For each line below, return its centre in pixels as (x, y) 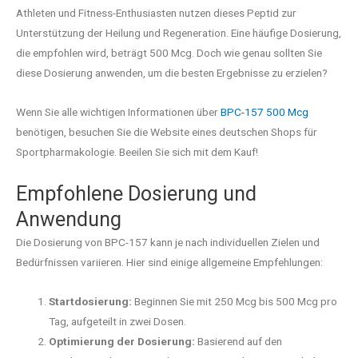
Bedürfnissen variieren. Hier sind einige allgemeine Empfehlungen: (169, 263)
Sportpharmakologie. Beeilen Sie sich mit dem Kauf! (137, 152)
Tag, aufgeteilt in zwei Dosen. (118, 322)
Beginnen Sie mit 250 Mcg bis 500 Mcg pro (235, 302)
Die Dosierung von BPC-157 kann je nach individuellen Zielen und (168, 243)
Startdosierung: (91, 302)
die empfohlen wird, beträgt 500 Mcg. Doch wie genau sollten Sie (169, 53)
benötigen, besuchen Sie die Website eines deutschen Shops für (167, 132)
